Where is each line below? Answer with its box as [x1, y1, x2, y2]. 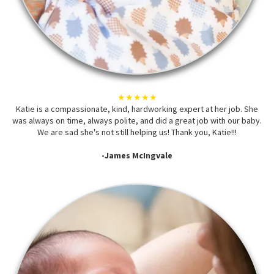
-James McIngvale [102, 150, 172, 161]
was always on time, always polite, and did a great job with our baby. [12, 115, 262, 127]
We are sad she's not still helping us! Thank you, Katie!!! [37, 127, 237, 138]
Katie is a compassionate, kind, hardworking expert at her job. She [16, 103, 258, 115]
